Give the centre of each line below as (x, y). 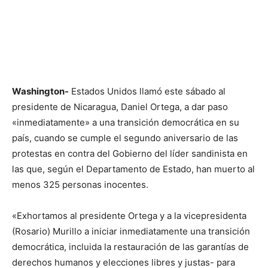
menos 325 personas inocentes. (80, 185)
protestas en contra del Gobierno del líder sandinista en (130, 153)
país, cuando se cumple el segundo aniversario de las (125, 138)
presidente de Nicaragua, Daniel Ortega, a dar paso (120, 107)
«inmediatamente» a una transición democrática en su (126, 122)
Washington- (40, 91)
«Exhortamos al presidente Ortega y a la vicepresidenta (129, 216)
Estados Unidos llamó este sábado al (147, 91)
